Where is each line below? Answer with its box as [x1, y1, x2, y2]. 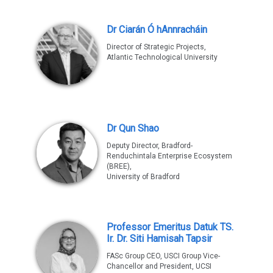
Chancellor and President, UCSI [107, 261, 211, 271]
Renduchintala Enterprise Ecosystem [107, 151, 232, 160]
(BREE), [107, 161, 132, 171]
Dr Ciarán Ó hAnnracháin [107, 23, 207, 35]
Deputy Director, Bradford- [107, 141, 193, 150]
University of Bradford [107, 172, 180, 181]
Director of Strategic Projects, [107, 42, 206, 51]
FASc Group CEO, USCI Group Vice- [107, 251, 220, 260]
